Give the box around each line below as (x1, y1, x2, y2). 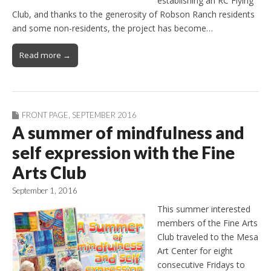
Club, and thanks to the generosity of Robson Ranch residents (12, 8, 255, 21)
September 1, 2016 (12, 186, 77, 196)
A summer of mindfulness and (12, 122, 244, 143)
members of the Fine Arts (157, 217, 258, 229)
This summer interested (157, 203, 250, 215)
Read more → (19, 50, 71, 61)
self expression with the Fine (12, 142, 235, 163)
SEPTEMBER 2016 (72, 110, 137, 120)
